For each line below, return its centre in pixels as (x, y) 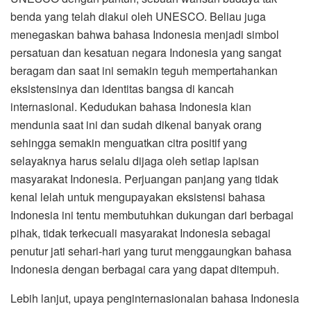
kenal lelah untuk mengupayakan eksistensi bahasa (138, 197)
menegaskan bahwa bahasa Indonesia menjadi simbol (145, 35)
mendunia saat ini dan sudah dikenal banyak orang (136, 125)
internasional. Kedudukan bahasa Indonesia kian (131, 107)
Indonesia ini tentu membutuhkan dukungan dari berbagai (152, 215)
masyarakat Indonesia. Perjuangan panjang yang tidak (144, 179)
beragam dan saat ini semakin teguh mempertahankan (144, 71)
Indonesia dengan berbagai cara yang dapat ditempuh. (145, 269)
